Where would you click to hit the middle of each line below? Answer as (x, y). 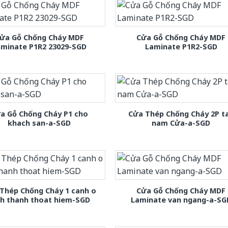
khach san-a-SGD (39, 123)
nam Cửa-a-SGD (181, 123)
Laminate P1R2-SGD (181, 47)
